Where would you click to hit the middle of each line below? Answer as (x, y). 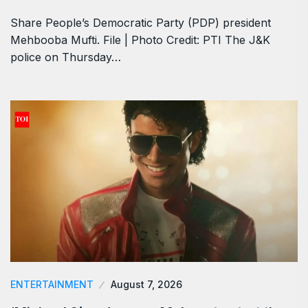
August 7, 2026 (146, 284)
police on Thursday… (66, 57)
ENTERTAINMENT (52, 284)
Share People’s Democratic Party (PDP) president (141, 22)
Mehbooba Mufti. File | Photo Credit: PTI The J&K (140, 40)
